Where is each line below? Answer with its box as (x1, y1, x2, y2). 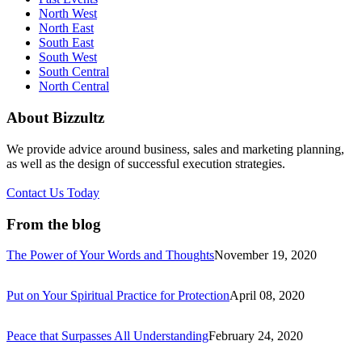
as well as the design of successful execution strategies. (6, 156, 285, 170)
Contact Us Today (6, 185, 99, 200)
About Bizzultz (6, 109, 104, 127)
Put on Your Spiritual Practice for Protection (6, 288, 229, 303)
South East (39, 36, 94, 50)
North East (39, 21, 94, 36)
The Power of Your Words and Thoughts (6, 248, 214, 263)
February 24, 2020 (208, 329, 303, 343)
